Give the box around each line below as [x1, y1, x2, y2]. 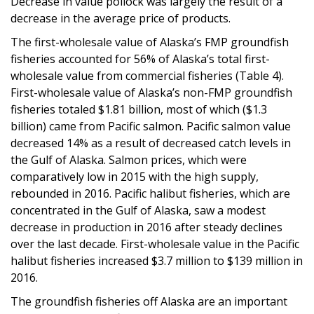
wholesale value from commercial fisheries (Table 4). [11, 67, 284, 83]
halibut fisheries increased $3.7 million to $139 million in [11, 252, 303, 268]
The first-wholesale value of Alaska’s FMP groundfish [11, 34, 289, 50]
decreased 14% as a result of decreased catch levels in [11, 135, 291, 151]
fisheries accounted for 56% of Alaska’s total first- [11, 50, 270, 67]
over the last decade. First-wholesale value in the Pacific [11, 235, 299, 252]
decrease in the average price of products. [11, 10, 231, 26]
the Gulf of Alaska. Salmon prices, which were [11, 151, 247, 168]
